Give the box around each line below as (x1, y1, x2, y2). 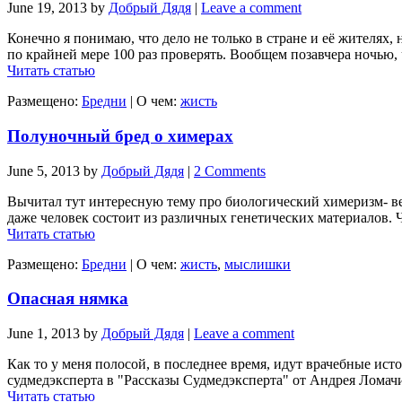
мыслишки (224, 256, 291, 272)
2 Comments (194, 162, 266, 179)
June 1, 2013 (7, 326, 80, 342)
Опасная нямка (7, 289, 128, 309)
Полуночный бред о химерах (7, 126, 233, 145)
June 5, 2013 (7, 162, 80, 179)
